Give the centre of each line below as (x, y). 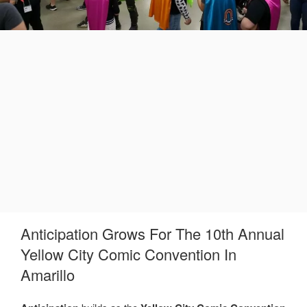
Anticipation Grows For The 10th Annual (152, 234)
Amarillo (48, 275)
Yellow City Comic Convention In (128, 254)
